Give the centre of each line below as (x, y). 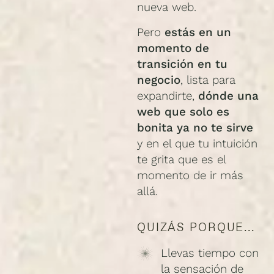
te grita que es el (181, 159)
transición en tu (182, 64)
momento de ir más (190, 175)
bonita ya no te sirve (195, 128)
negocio (159, 80)
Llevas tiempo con (209, 254)
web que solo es (183, 112)
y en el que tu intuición (197, 143)
